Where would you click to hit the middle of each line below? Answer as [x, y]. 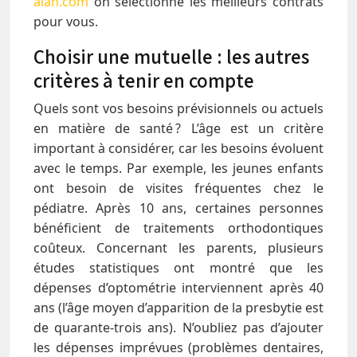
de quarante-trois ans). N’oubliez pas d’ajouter [178, 328]
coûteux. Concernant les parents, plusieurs [178, 248]
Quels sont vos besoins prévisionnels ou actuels [178, 108]
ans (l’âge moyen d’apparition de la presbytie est [178, 308]
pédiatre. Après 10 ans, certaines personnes [178, 208]
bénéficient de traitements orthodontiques [178, 228]
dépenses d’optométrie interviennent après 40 [178, 288]
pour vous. [66, 22]
